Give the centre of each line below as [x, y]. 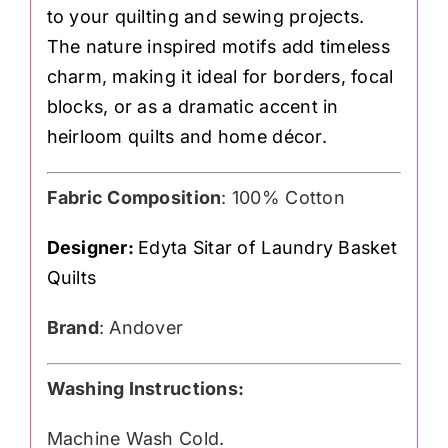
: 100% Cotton [283, 198]
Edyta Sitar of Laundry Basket [268, 248]
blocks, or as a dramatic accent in [192, 107]
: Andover [141, 328]
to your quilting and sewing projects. [205, 17]
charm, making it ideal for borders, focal [220, 77]
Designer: [92, 248]
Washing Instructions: [145, 388]
